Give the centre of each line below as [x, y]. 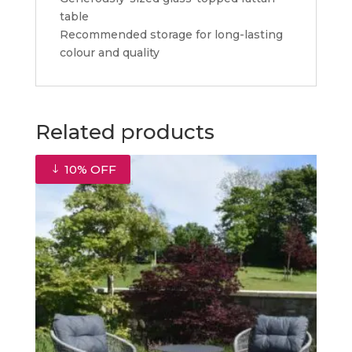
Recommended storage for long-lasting [171, 35]
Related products [125, 132]
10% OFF [88, 169]
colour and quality [109, 53]
